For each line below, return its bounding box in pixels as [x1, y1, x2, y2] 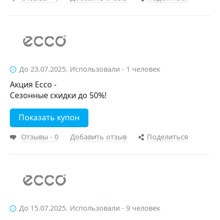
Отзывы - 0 [21, 132, 58, 141]
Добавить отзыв [70, 132, 127, 141]
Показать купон [19, 112, 80, 123]
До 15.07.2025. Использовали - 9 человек [19, 203, 161, 213]
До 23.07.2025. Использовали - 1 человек [19, 64, 161, 74]
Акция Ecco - [10, 79, 56, 90]
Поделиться [147, 132, 188, 141]
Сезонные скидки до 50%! [10, 90, 107, 101]
